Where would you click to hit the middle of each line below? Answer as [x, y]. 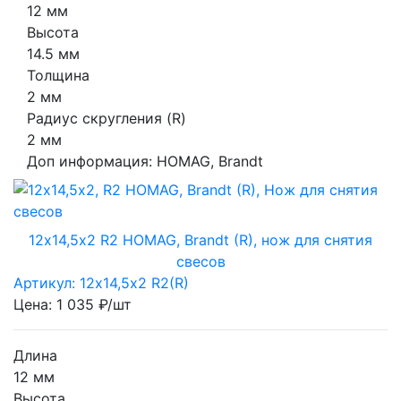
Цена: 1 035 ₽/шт [73, 304]
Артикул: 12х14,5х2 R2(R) [101, 283]
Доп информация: [92, 161]
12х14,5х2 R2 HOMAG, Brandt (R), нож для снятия [200, 240]
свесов [200, 261]
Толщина [58, 75]
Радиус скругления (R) [107, 118]
